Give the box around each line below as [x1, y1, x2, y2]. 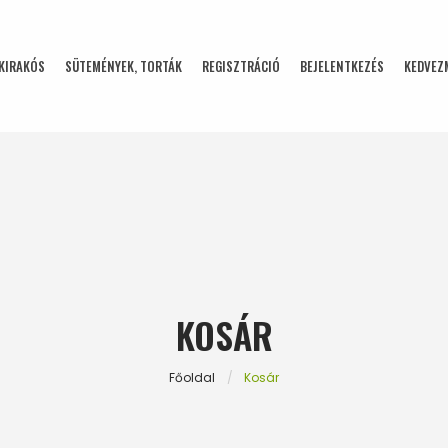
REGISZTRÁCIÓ [202, 56, 281, 76]
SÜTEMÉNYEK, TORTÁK [65, 56, 183, 76]
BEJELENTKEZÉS [300, 56, 385, 76]
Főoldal [169, 369, 215, 386]
